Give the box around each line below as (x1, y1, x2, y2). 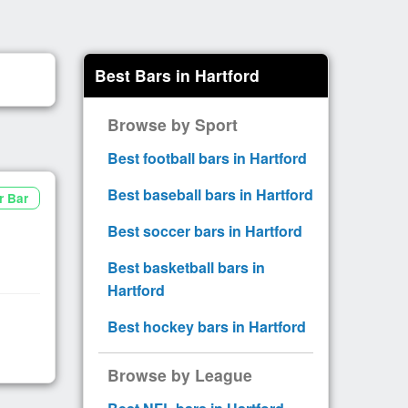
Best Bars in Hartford (95, 63, 260, 87)
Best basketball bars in (107, 256, 265, 278)
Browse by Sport (107, 112, 238, 136)
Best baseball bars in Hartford (107, 183, 313, 205)
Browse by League (107, 362, 252, 386)
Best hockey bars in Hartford (107, 315, 306, 337)
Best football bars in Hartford (107, 147, 307, 168)
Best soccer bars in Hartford (107, 219, 302, 241)
